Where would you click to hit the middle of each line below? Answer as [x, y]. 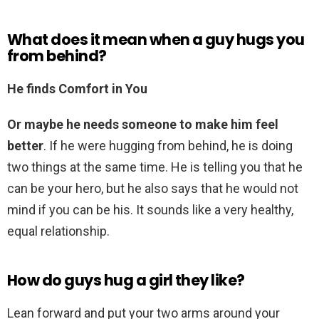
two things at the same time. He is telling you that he [155, 167]
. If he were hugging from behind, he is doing [168, 146]
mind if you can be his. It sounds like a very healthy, [150, 210]
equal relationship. [58, 231]
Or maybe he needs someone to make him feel [143, 125]
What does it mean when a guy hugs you [156, 40]
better [25, 146]
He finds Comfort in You [77, 89]
